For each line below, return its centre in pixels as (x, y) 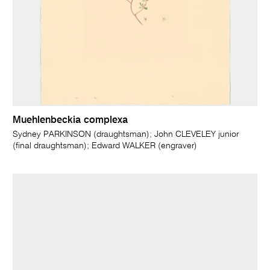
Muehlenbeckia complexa (71, 121)
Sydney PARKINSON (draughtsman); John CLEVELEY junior (126, 135)
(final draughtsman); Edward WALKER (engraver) (105, 146)
